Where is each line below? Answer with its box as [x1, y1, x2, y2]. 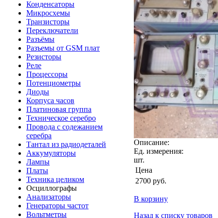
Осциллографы [26, 184, 77, 192]
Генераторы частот [26, 201, 89, 210]
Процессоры [26, 70, 68, 78]
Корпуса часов [26, 96, 74, 105]
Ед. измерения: [134, 146, 183, 155]
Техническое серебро [26, 114, 96, 122]
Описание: [134, 138, 169, 146]
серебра [26, 131, 52, 140]
